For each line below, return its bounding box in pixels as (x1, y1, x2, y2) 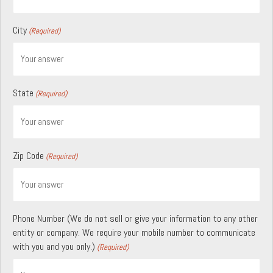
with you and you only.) (13, 239, 95, 253)
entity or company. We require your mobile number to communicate (13, 225, 255, 239)
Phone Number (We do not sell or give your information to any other (13, 211, 258, 225)
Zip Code (13, 149, 44, 162)
